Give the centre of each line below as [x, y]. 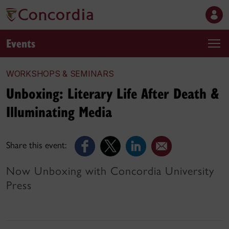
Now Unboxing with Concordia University [110, 171]
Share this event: [36, 145]
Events [21, 43]
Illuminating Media [59, 111]
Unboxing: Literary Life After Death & [113, 93]
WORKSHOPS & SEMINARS [60, 74]
